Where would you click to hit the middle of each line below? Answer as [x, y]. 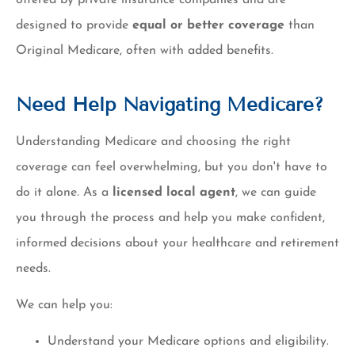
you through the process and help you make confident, [170, 218]
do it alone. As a [64, 192]
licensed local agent [174, 192]
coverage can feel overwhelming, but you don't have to [172, 167]
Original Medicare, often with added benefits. [145, 50]
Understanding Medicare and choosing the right [153, 141]
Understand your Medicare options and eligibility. [188, 342]
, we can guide [276, 192]
